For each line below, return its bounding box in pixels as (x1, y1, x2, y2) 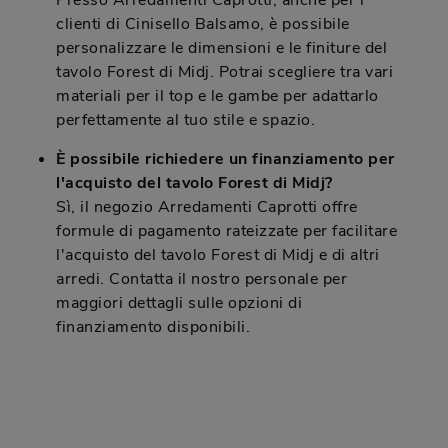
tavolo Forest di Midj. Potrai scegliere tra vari (56, 61, 393, 84)
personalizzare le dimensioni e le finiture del (56, 37, 387, 60)
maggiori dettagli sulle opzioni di (56, 292, 302, 315)
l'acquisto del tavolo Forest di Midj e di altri (56, 244, 380, 267)
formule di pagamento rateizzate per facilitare (56, 220, 397, 243)
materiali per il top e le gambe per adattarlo (56, 85, 379, 108)
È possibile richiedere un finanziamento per (56, 148, 395, 171)
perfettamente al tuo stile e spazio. (56, 109, 315, 132)
